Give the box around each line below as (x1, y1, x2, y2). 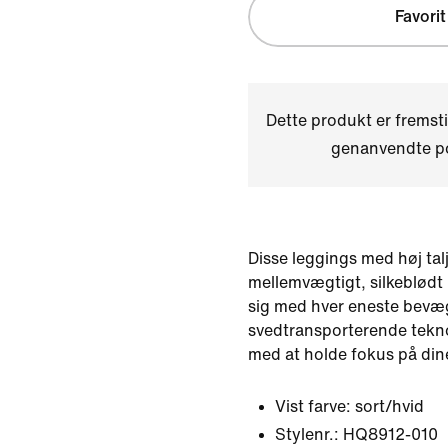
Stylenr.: (275, 426, 339, 443)
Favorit (394, 8, 446, 25)
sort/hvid (355, 398, 424, 415)
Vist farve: (275, 398, 351, 415)
